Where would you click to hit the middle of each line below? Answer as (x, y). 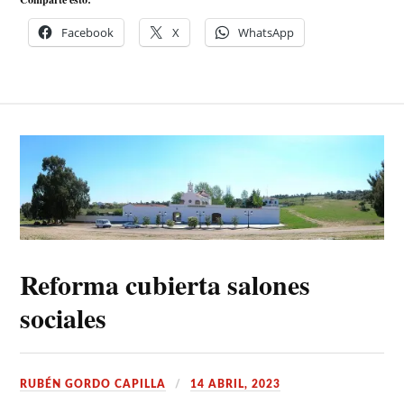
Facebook (88, 32)
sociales (64, 318)
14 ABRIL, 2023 (236, 385)
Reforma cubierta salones (165, 285)
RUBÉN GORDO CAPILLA (93, 385)
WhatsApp (266, 32)
